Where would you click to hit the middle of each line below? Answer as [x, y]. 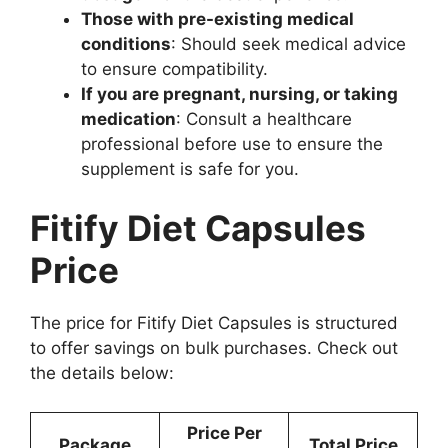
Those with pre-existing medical [217, 18]
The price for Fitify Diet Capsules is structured [214, 323]
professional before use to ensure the [232, 143]
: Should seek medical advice [288, 43]
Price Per [224, 432]
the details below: [102, 373]
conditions [126, 43]
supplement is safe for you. [190, 168]
